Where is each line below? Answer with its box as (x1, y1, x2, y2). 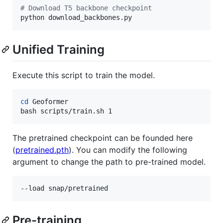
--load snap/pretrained (20, 184, 108, 193)
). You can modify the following (69, 145, 187, 155)
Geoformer (28, 98, 68, 106)
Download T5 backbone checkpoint (24, 3, 152, 12)
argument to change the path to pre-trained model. (12, 157, 206, 167)
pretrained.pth (15, 145, 69, 155)
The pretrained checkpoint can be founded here (12, 133, 193, 143)
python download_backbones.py (20, 13, 132, 21)
